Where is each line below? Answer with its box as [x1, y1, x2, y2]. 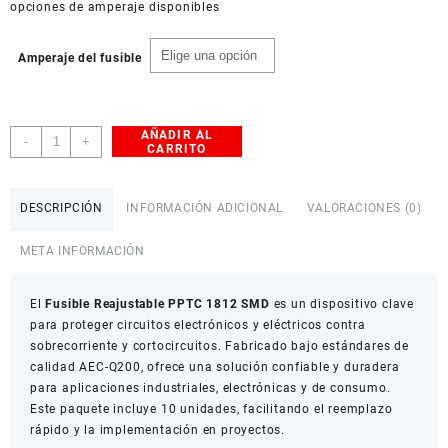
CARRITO [147, 141, 207, 156]
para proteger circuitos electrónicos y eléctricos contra [30, 318, 366, 333]
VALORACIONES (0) [306, 201, 422, 216]
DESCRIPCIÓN [20, 201, 103, 216]
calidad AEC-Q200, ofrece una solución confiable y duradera [30, 360, 400, 375]
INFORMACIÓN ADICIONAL [126, 201, 284, 216]
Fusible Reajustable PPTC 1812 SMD [45, 297, 270, 312]
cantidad [40, 255, 95, 270]
